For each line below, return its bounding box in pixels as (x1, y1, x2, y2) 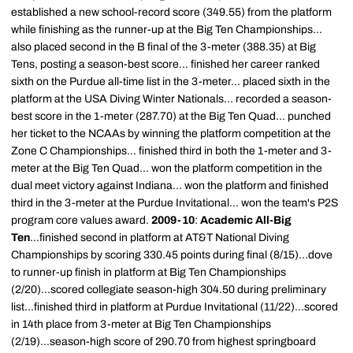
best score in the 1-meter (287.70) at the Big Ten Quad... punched (11, 110, 331, 122)
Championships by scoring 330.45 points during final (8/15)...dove (11, 249, 333, 261)
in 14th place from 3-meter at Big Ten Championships (11, 318, 271, 330)
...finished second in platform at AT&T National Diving (30, 232, 289, 243)
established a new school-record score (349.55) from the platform (11, 6, 332, 18)
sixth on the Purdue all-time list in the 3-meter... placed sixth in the (11, 76, 330, 87)
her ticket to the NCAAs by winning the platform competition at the (11, 128, 331, 139)
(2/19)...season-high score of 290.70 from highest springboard (11, 336, 316, 347)
